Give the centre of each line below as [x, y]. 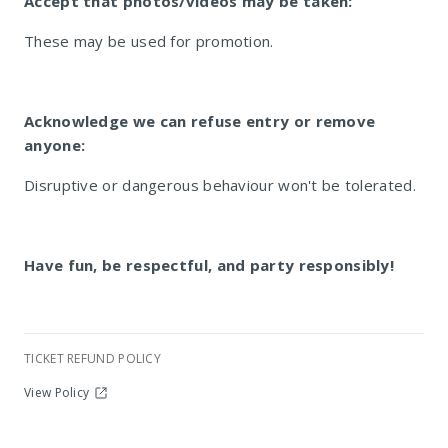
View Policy [57, 392]
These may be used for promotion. [149, 41]
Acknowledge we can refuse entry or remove [200, 121]
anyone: [55, 145]
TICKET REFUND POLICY [92, 358]
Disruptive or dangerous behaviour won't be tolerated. [220, 185]
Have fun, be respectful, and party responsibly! [209, 265]
